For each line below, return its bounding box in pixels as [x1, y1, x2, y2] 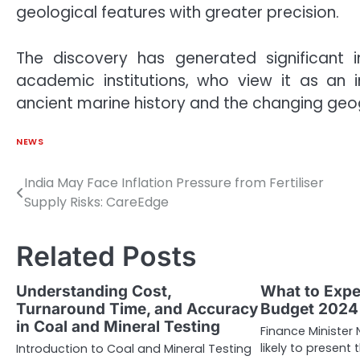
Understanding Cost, [16, 282, 171, 301]
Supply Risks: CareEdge [24, 193, 169, 212]
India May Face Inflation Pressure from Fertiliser [24, 174, 324, 193]
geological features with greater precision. [16, 2, 339, 24]
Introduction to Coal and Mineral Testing [16, 341, 252, 358]
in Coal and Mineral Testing [16, 317, 220, 337]
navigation [15, 204, 116, 228]
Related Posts [16, 239, 197, 273]
